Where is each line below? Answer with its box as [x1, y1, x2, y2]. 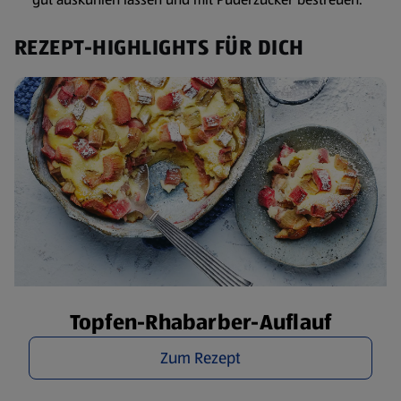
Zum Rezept [160, 346, 241, 370]
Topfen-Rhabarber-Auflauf [69, 307, 332, 337]
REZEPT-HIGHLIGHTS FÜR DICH [14, 32, 304, 63]
